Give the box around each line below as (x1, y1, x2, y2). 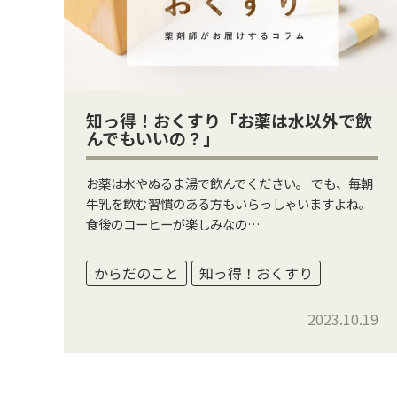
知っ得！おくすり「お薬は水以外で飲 (86, 108, 372, 132)
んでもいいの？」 (86, 126, 220, 150)
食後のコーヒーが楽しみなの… (86, 214, 261, 233)
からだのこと (94, 262, 179, 284)
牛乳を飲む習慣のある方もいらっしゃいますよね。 (86, 194, 371, 213)
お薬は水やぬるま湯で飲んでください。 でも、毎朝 (86, 174, 373, 192)
